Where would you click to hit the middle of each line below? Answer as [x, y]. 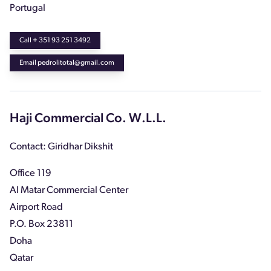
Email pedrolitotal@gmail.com [67, 63]
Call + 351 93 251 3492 [55, 40]
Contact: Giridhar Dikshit [61, 147]
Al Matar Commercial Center [69, 190]
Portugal [28, 8]
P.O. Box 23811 [41, 224]
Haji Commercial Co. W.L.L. [88, 119]
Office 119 [31, 173]
